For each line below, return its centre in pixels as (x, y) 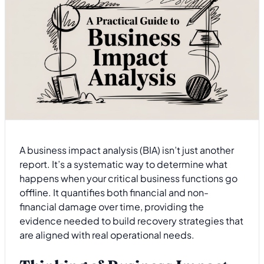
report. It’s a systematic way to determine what (123, 164)
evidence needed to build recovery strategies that (131, 220)
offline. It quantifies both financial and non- (114, 192)
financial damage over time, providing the (112, 206)
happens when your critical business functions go (128, 178)
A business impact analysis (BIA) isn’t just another (127, 150)
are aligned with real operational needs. (107, 235)
